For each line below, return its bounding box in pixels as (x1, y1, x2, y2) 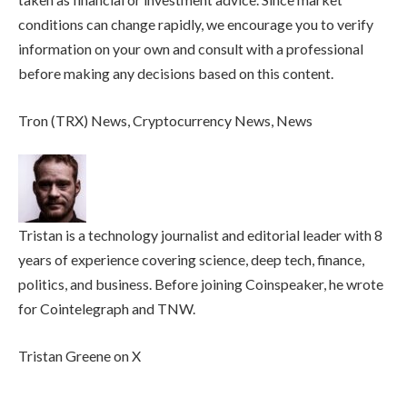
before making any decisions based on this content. (18, 65, 333, 83)
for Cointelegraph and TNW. (18, 300, 195, 318)
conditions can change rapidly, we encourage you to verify (18, 15, 373, 34)
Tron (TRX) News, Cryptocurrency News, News (18, 111, 313, 129)
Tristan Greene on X (18, 346, 141, 364)
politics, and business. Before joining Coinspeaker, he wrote (18, 275, 383, 293)
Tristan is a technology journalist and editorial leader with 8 (18, 226, 382, 244)
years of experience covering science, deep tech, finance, (18, 251, 364, 269)
